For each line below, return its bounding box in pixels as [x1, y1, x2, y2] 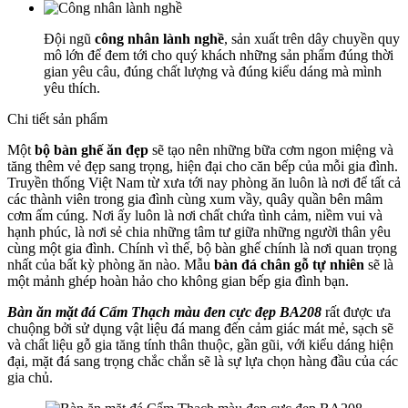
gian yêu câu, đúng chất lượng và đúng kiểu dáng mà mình [44, 63, 382, 79]
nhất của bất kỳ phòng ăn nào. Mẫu [7, 256, 214, 272]
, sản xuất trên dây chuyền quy [224, 30, 400, 46]
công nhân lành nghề [95, 30, 224, 46]
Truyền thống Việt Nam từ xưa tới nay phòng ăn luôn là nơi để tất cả [7, 174, 401, 190]
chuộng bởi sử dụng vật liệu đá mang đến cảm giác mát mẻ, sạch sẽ [7, 320, 393, 336]
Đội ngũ [44, 30, 95, 46]
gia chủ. [7, 369, 53, 385]
